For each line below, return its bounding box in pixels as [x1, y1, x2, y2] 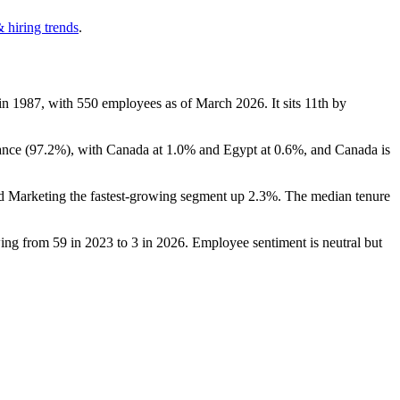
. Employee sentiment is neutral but [185, 234, 382, 250]
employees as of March [98, 95, 236, 111]
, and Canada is [304, 141, 390, 157]
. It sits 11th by [264, 95, 346, 111]
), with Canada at [66, 141, 166, 157]
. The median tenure [278, 187, 390, 204]
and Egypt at [196, 141, 274, 157]
